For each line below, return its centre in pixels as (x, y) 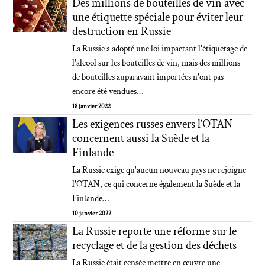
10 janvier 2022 (92, 214)
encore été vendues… (108, 91)
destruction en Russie (122, 31)
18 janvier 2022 (92, 106)
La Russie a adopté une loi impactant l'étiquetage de (160, 49)
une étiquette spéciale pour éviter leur (158, 17)
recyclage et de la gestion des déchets (155, 245)
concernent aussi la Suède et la (141, 138)
